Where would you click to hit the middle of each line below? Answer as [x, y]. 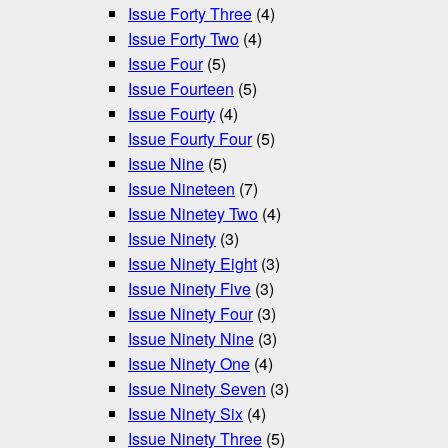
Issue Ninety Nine [191, 339]
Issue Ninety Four [190, 314]
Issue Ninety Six [185, 414]
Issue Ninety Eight [192, 264]
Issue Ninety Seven [197, 389]
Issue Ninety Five [189, 289]
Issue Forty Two [183, 39]
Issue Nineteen [181, 189]
